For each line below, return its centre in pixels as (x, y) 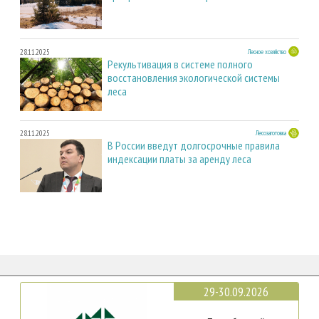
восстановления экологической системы (194, 77)
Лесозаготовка (271, 133)
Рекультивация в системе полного (180, 64)
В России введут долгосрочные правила (194, 146)
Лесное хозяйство (267, 51)
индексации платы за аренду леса (179, 159)
